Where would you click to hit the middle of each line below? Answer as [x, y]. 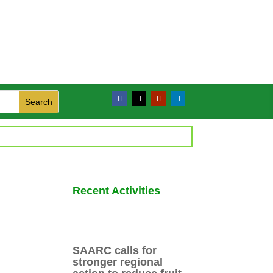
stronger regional [118, 262]
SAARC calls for [115, 250]
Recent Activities [117, 190]
